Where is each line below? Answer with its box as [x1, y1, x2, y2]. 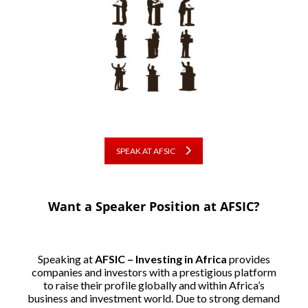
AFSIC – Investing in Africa [94, 252, 229, 265]
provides [228, 252, 270, 265]
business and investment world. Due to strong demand [27, 291, 280, 305]
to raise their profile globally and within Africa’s [43, 278, 265, 291]
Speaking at [37, 252, 95, 265]
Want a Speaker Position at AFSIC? [47, 197, 260, 214]
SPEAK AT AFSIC [116, 145, 176, 156]
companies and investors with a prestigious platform [31, 265, 276, 278]
